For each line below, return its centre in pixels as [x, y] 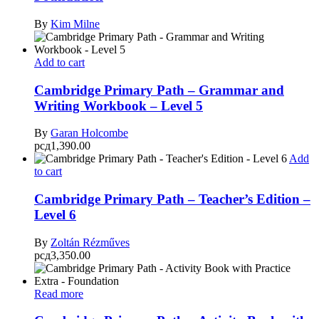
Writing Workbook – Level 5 [119, 105]
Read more [59, 293]
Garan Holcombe [89, 133]
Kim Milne [75, 23]
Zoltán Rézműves [90, 242]
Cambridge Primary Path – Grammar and [159, 90]
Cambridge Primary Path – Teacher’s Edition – [172, 199]
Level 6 [55, 214]
